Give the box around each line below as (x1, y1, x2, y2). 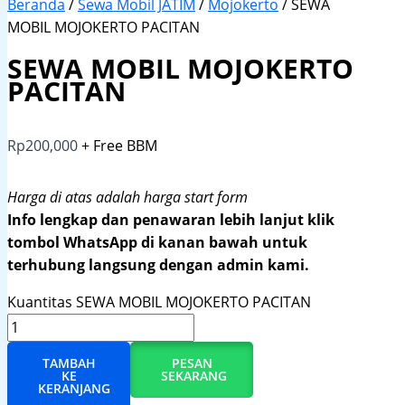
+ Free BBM (81, 136, 157, 156)
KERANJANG (38, 380, 110, 398)
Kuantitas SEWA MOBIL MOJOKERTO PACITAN (7, 292, 311, 313)
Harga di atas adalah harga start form (7, 187, 248, 208)
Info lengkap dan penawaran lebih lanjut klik (7, 210, 334, 231)
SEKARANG (161, 367, 228, 385)
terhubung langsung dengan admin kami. (7, 255, 309, 276)
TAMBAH (42, 354, 96, 372)
